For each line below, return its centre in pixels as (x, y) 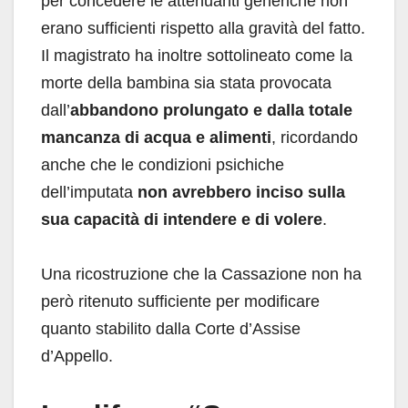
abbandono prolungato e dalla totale (211, 110)
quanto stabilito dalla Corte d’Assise (171, 328)
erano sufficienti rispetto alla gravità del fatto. (203, 28)
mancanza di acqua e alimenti (156, 137)
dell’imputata (89, 192)
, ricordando (315, 137)
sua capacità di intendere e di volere (182, 219)
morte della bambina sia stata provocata (186, 82)
